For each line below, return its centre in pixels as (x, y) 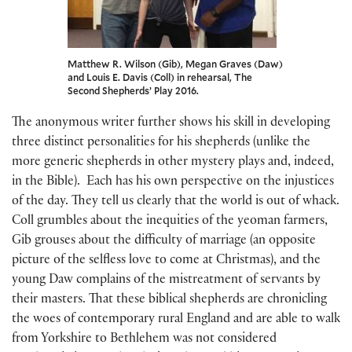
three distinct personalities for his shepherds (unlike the (161, 143)
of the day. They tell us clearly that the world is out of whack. (176, 202)
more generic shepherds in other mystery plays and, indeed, (173, 163)
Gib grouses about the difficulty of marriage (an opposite (164, 241)
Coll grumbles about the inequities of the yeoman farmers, (170, 222)
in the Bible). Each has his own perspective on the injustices (173, 182)
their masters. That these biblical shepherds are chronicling (169, 300)
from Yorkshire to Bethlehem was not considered (144, 339)
